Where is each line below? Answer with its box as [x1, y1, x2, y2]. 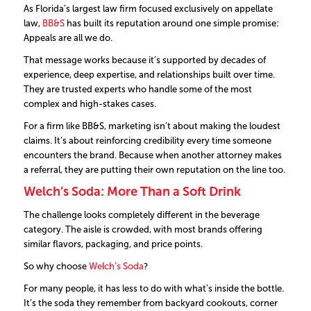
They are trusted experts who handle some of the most [23, 83, 252, 94]
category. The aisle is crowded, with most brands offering [23, 224, 262, 235]
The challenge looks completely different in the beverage [23, 209, 260, 220]
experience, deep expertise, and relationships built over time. [23, 69, 275, 80]
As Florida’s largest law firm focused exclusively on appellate [23, 3, 273, 14]
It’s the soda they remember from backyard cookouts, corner [23, 297, 278, 308]
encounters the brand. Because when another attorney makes [23, 149, 282, 160]
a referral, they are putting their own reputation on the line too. [23, 164, 285, 175]
